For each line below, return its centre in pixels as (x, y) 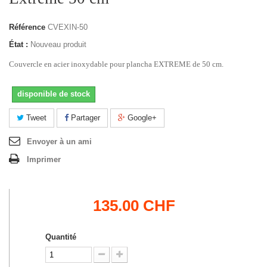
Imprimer (44, 160)
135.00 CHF (134, 206)
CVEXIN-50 (68, 27)
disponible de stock (54, 94)
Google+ (141, 118)
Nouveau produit (58, 45)
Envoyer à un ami (59, 142)
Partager (84, 118)
